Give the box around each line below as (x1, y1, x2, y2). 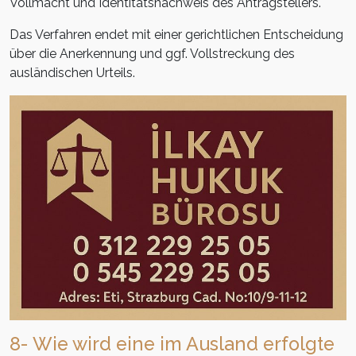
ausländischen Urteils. (10, 65, 135, 81)
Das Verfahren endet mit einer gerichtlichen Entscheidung (10, 27, 343, 43)
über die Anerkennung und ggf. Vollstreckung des (10, 46, 295, 62)
